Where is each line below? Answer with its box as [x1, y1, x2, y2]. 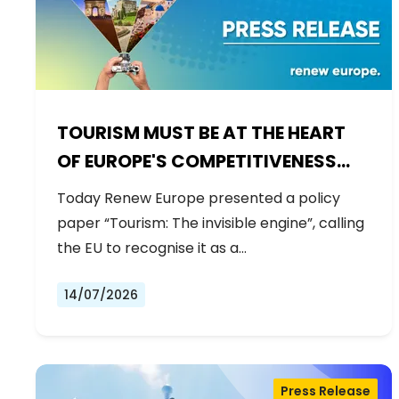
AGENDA [57, 177, 133, 203]
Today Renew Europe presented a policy [57, 188, 340, 209]
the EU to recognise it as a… [57, 238, 247, 259]
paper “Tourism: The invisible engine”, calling [57, 213, 364, 234]
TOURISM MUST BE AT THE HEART [57, 120, 346, 146]
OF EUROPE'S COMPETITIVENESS [57, 149, 337, 175]
